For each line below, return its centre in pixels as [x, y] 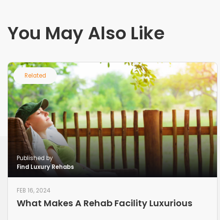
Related [35, 75]
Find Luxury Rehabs [45, 167]
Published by [35, 158]
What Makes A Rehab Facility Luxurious [104, 203]
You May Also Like [86, 33]
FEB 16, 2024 [33, 190]
